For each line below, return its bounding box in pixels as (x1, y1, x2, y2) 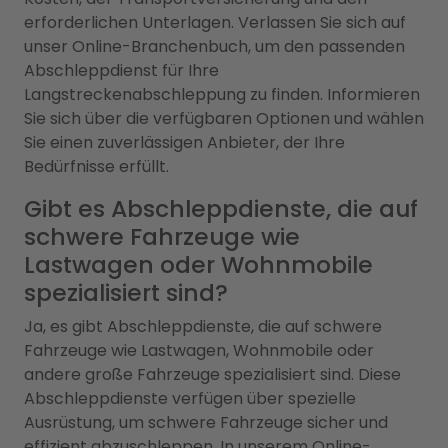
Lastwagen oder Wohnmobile (24, 247, 373, 281)
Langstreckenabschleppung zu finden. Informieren (24, 82, 420, 106)
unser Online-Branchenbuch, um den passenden (24, 34, 405, 58)
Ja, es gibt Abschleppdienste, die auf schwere (24, 314, 382, 338)
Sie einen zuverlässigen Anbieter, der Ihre (24, 130, 345, 154)
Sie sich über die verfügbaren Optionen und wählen (24, 106, 424, 130)
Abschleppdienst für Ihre (24, 58, 219, 82)
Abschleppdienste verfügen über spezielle (24, 386, 356, 410)
